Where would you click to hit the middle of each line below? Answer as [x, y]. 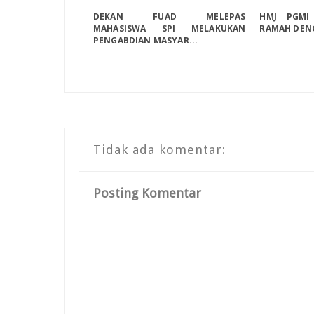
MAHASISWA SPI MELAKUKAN [170, 29]
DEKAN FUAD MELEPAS [170, 17]
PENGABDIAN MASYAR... [146, 41]
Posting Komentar [147, 193]
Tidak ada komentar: [159, 150]
